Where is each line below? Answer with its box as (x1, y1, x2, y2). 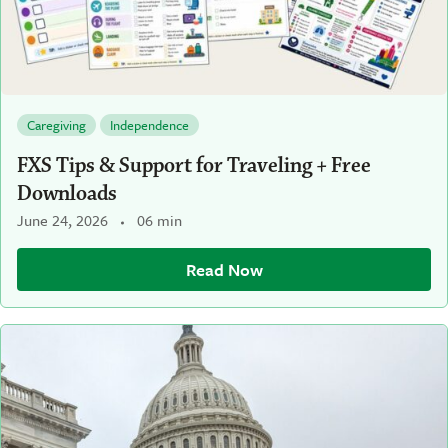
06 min (137, 209, 182, 232)
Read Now (185, 257, 263, 283)
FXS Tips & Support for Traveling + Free (17, 152, 371, 180)
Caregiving (27, 115, 86, 136)
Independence (110, 115, 189, 136)
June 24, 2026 (17, 209, 108, 232)
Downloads (17, 180, 117, 208)
